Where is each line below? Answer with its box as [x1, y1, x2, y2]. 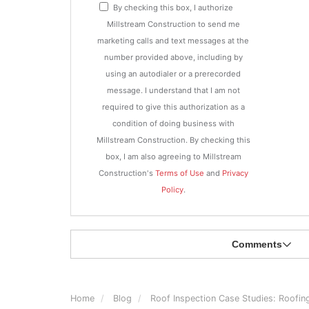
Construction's [98, 168, 155, 178]
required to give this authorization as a [101, 102, 245, 112]
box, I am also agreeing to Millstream [105, 152, 241, 161]
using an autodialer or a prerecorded [106, 69, 241, 79]
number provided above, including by [103, 52, 243, 62]
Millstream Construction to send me [106, 19, 240, 29]
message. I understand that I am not [106, 86, 240, 95]
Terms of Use [154, 168, 204, 178]
